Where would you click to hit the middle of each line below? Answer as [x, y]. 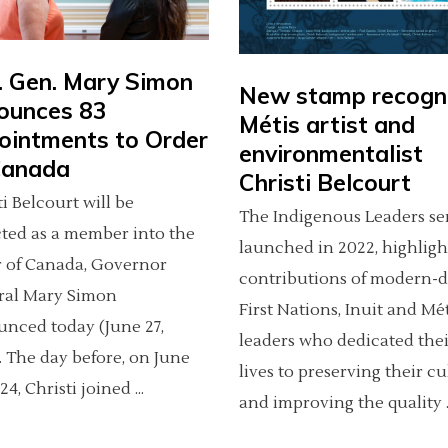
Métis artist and [327, 124]
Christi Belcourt [325, 182]
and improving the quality [342, 402]
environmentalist [331, 153]
